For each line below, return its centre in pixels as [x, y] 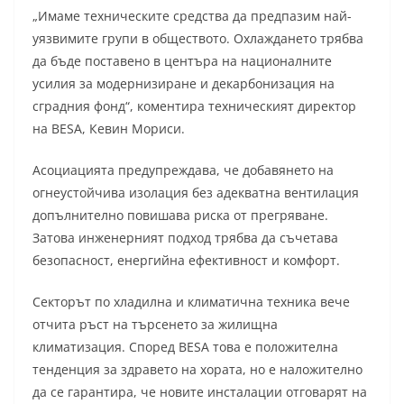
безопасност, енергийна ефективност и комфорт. [186, 261]
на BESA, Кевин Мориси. [109, 129]
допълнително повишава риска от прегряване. [180, 216]
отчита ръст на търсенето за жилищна [155, 325]
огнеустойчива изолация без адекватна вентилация [196, 193]
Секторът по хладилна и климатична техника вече [191, 302]
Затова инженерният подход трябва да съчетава [185, 238]
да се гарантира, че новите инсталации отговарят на [200, 392]
